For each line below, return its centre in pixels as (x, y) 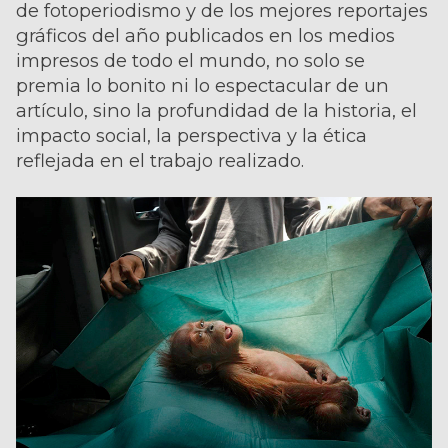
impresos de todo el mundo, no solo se (190, 60)
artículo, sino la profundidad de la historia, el (216, 110)
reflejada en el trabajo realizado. (160, 160)
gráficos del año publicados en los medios (205, 35)
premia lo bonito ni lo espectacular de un (202, 85)
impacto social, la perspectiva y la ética (191, 135)
